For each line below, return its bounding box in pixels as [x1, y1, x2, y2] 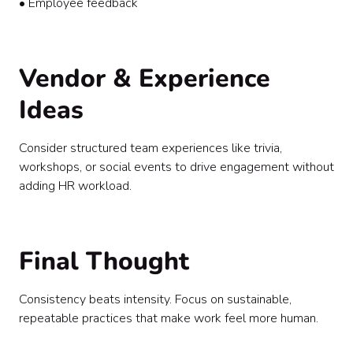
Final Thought [19, 244, 189, 278]
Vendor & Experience [19, 61, 270, 95]
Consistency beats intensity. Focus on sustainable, [19, 291, 292, 308]
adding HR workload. [19, 177, 132, 195]
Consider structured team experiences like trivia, [19, 139, 282, 157]
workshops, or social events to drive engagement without [19, 158, 334, 176]
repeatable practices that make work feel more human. [19, 310, 318, 327]
